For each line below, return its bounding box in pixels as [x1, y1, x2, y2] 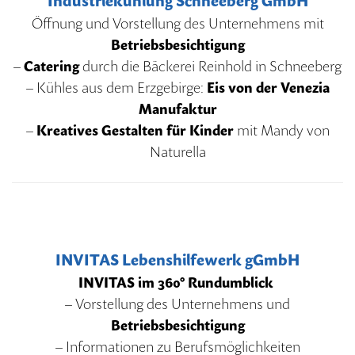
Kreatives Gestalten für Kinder [36, 121, 234, 139]
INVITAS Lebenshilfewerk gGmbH [55, 250, 300, 269]
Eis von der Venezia [206, 78, 330, 96]
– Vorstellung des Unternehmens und [65, 295, 290, 312]
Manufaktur [138, 100, 217, 117]
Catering [24, 57, 79, 74]
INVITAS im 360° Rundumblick [78, 273, 277, 291]
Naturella [149, 143, 206, 160]
